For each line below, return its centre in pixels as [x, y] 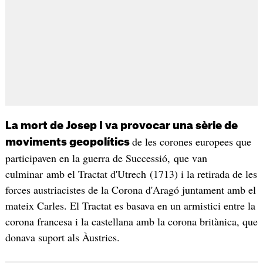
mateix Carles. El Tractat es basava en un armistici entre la [130, 206]
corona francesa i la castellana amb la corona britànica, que [131, 222]
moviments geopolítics [68, 142]
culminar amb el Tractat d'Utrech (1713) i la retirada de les [131, 174]
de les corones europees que [191, 142]
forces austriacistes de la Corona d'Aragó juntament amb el [130, 190]
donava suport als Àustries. [64, 237]
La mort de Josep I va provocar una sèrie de [121, 126]
